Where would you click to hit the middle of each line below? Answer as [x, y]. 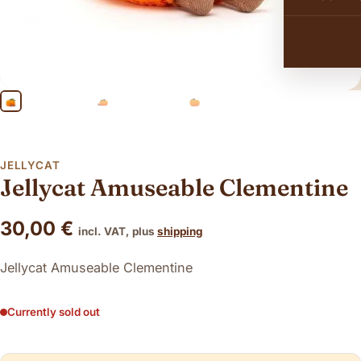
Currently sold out [54, 312]
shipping [180, 231]
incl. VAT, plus [118, 231]
